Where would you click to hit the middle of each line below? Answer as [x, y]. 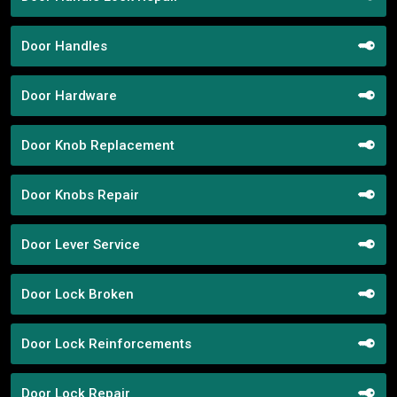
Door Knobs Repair [80, 195]
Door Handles [64, 46]
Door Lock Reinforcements [106, 343]
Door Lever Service [81, 244]
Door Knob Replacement [98, 145]
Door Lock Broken [78, 294]
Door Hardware [69, 95]
